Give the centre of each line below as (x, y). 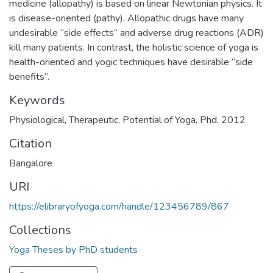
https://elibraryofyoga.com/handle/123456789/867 (119, 207)
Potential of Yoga (159, 120)
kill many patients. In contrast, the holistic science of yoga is (134, 48)
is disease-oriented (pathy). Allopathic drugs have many (126, 19)
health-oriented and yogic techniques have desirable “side (131, 62)
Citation (30, 144)
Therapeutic (94, 120)
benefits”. (29, 77)
